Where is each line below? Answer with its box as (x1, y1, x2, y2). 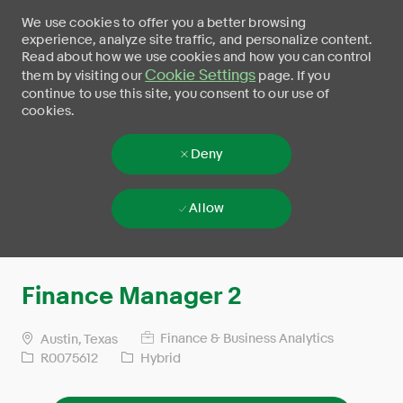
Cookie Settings (145, 67, 256, 84)
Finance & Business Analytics (157, 331, 334, 346)
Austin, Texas (38, 331, 118, 346)
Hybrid (138, 350, 181, 365)
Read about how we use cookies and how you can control (22, 49, 372, 64)
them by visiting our (22, 68, 146, 83)
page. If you (255, 68, 330, 83)
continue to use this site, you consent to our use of (22, 86, 330, 101)
